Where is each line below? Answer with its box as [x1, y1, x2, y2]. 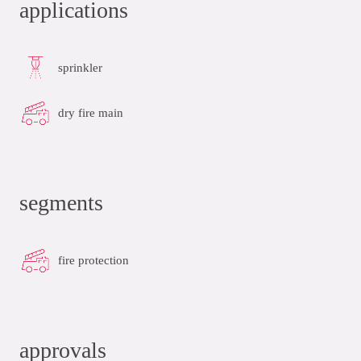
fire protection [58, 253, 129, 267]
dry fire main [58, 106, 123, 119]
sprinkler [58, 60, 102, 74]
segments [19, 190, 103, 215]
